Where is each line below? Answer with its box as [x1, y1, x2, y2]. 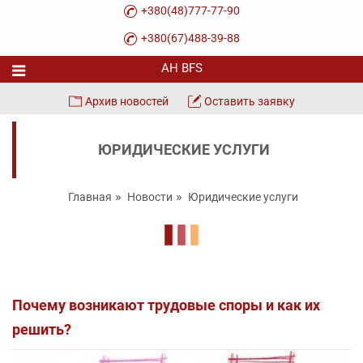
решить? [12, 321, 71, 338]
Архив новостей [84, 95, 169, 109]
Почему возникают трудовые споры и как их [12, 297, 320, 314]
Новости [126, 190, 173, 203]
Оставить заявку [203, 95, 295, 109]
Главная [67, 190, 112, 203]
